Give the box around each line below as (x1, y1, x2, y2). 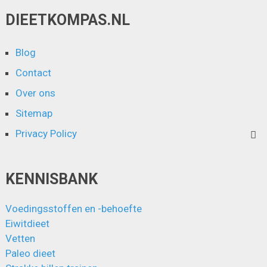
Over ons (15, 86, 55, 99)
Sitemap (15, 107, 52, 119)
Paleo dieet (5, 247, 55, 259)
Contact (15, 66, 51, 79)
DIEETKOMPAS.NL (5, 11, 130, 29)
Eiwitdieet (5, 217, 49, 229)
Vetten (5, 232, 35, 244)
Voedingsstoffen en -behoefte (5, 202, 142, 215)
